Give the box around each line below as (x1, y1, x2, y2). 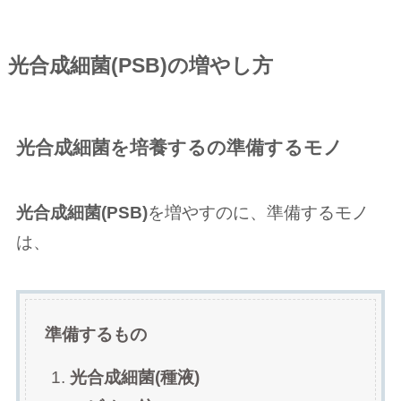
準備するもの (45, 324, 148, 344)
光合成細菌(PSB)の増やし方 (7, 55, 273, 78)
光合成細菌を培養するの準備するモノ (15, 137, 343, 158)
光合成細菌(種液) (70, 368, 200, 388)
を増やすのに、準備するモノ (147, 202, 369, 222)
